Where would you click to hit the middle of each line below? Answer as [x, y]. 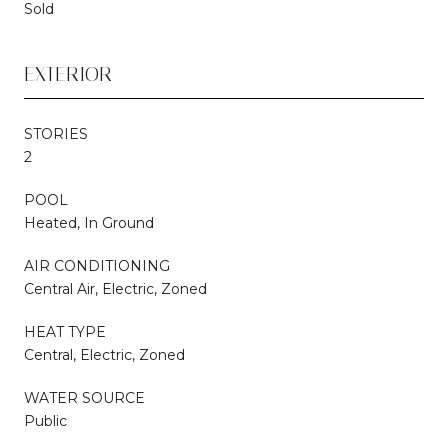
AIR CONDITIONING [97, 265]
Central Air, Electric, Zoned [115, 288]
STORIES [56, 133]
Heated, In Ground [89, 222]
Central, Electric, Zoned [104, 354]
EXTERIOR [68, 73]
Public [45, 420]
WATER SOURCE [84, 397]
